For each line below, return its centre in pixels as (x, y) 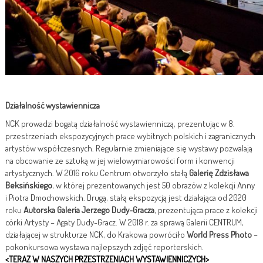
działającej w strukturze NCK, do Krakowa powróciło (96, 234)
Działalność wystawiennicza (53, 105)
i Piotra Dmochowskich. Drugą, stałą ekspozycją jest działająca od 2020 (126, 197)
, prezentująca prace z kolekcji (206, 210)
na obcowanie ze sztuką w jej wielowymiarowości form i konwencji (120, 160)
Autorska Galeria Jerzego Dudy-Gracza (89, 210)
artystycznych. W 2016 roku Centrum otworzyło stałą (97, 173)
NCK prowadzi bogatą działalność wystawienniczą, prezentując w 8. (120, 123)
